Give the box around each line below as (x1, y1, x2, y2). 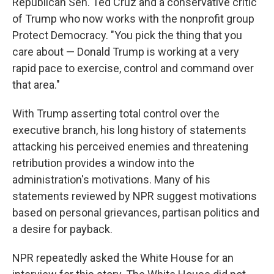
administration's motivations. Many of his (12, 173, 210, 186)
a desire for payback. (12, 223, 113, 235)
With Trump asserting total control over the (12, 107, 220, 120)
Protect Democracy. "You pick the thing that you (12, 29, 242, 42)
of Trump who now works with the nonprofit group (12, 12, 254, 25)
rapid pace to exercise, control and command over (12, 62, 254, 75)
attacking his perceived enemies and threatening (12, 140, 248, 153)
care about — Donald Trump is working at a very (12, 45, 239, 58)
